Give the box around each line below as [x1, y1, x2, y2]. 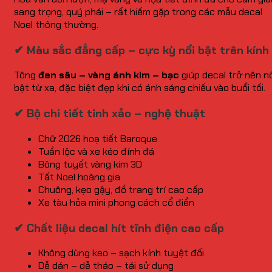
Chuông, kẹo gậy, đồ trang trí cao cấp [38, 183, 203, 196]
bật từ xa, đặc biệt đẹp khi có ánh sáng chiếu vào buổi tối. [14, 81, 265, 95]
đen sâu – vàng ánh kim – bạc [38, 69, 179, 82]
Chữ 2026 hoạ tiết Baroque [38, 132, 157, 145]
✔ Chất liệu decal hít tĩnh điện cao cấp [14, 220, 224, 236]
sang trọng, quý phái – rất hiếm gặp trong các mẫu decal [14, 5, 262, 18]
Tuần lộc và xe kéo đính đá [38, 144, 154, 158]
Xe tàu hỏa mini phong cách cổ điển [38, 195, 194, 209]
